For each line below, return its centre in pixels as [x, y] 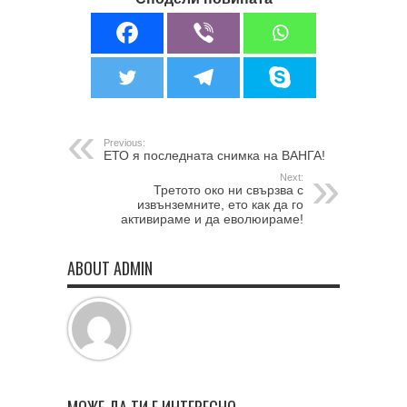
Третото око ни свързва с [228, 189]
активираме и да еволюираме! [212, 218]
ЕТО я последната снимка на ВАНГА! [214, 155]
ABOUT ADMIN [110, 268]
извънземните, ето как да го [220, 204]
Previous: [124, 142]
